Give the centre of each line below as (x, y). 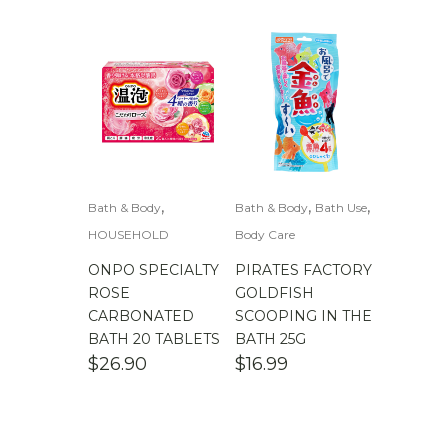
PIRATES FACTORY (303, 270)
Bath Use (340, 208)
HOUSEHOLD (128, 235)
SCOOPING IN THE (303, 316)
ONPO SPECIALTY (153, 270)
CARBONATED (141, 316)
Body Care (264, 235)
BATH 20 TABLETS (154, 339)
